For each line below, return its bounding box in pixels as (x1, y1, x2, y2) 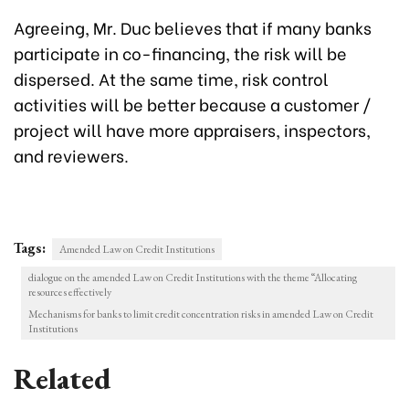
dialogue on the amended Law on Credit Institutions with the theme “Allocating (28, 270, 357, 286)
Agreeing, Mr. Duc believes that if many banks (14, 15, 372, 40)
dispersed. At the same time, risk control (14, 66, 329, 91)
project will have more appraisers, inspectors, (14, 117, 371, 142)
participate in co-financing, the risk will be (14, 40, 347, 66)
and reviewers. (14, 142, 129, 168)
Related (14, 360, 110, 399)
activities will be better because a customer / (14, 91, 371, 117)
